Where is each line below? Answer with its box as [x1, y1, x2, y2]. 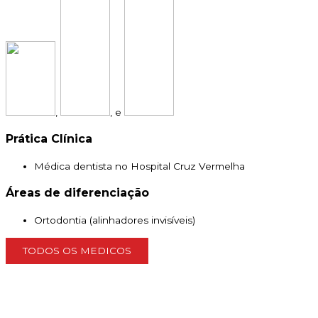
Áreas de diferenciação [6, 186, 149, 200]
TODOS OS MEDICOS [23, 244, 131, 256]
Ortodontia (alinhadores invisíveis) [34, 214, 195, 226]
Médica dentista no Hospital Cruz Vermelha [34, 160, 245, 172]
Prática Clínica [6, 132, 92, 146]
